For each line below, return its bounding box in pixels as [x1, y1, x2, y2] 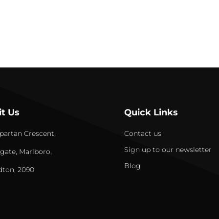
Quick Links [124, 107, 178, 118]
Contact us [124, 129, 161, 138]
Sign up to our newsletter [124, 145, 212, 154]
